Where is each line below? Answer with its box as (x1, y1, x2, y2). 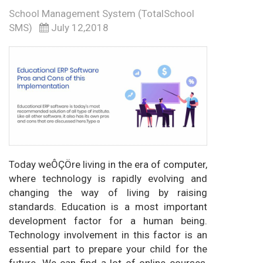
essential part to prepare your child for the (9, 243, 207, 255)
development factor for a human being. (9, 215, 207, 227)
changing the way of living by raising (9, 187, 207, 199)
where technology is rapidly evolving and (9, 173, 207, 185)
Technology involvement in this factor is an (9, 229, 207, 241)
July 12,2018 (49, 22, 109, 34)
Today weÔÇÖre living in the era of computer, (9, 159, 207, 171)
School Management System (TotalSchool (9, 8, 194, 20)
